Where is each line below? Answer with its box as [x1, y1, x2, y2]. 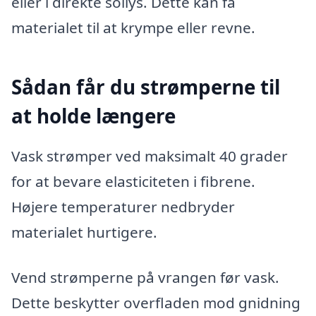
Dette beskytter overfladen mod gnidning [11, 293, 300, 313]
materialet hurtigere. [11, 222, 157, 243]
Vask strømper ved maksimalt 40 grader [11, 146, 288, 166]
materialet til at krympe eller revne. [11, 17, 255, 37]
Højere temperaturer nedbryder [11, 197, 235, 217]
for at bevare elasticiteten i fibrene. [11, 171, 255, 192]
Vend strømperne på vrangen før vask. [11, 267, 279, 288]
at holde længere [11, 102, 176, 129]
